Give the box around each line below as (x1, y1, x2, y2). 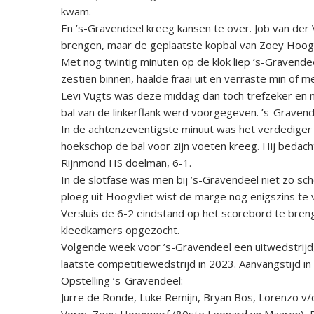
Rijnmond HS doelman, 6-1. (61, 155, 191, 170)
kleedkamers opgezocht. (61, 222, 179, 237)
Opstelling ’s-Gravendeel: (61, 273, 183, 287)
